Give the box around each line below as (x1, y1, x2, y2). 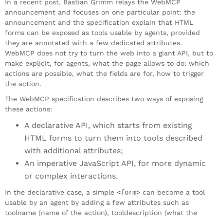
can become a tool (140, 188, 205, 196)
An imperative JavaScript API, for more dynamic (24, 158, 206, 168)
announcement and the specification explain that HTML (5, 18, 193, 26)
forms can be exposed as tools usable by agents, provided (5, 28, 200, 36)
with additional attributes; (24, 145, 123, 155)
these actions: (5, 105, 52, 113)
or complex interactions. (24, 171, 118, 181)
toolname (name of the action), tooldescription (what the (5, 208, 197, 217)
